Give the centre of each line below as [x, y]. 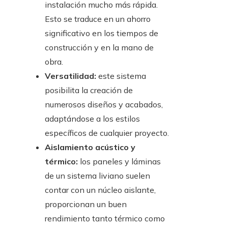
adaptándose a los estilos [92, 119]
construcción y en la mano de [99, 48]
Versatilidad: [70, 76]
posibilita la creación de [89, 90]
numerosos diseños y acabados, [104, 105]
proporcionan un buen [86, 204]
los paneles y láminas [120, 162]
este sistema [121, 76]
